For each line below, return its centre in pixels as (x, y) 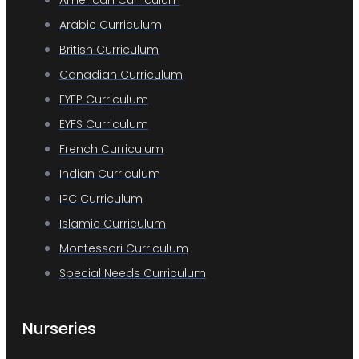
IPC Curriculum (101, 198)
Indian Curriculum (110, 173)
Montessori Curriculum (124, 248)
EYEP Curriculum (104, 99)
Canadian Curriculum (121, 74)
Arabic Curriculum (111, 24)
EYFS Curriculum (104, 124)
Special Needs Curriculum (133, 273)
